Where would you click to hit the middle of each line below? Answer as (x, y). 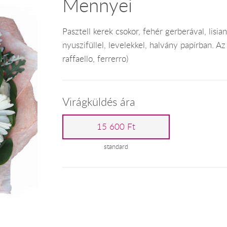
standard (116, 147)
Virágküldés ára (99, 102)
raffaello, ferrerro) (95, 59)
